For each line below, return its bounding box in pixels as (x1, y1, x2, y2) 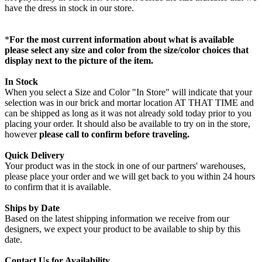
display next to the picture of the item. (5, 56, 153, 66)
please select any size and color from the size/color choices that (5, 45, 249, 56)
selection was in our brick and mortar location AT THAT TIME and (5, 98, 254, 108)
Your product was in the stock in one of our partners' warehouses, (5, 161, 246, 171)
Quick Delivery (5, 150, 64, 161)
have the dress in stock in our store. (5, 3, 134, 13)
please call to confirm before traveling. (39, 129, 189, 140)
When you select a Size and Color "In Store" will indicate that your (5, 87, 252, 98)
